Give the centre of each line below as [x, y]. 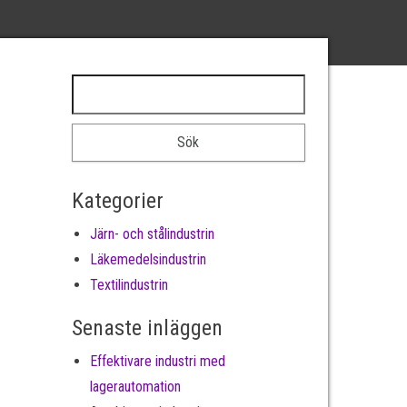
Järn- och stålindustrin [152, 234]
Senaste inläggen [147, 328]
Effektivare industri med [157, 361]
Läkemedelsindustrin [148, 259]
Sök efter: [102, 86]
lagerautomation [135, 387]
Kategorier [117, 201]
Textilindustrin [129, 285]
